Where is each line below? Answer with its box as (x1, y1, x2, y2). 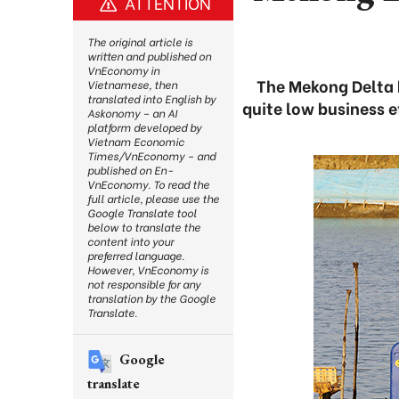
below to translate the (87, 219, 200, 234)
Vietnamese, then (87, 77, 177, 92)
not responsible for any (87, 276, 200, 291)
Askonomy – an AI (87, 105, 177, 120)
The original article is (87, 34, 192, 49)
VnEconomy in (87, 62, 159, 77)
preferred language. (87, 248, 184, 263)
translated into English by (87, 91, 216, 106)
